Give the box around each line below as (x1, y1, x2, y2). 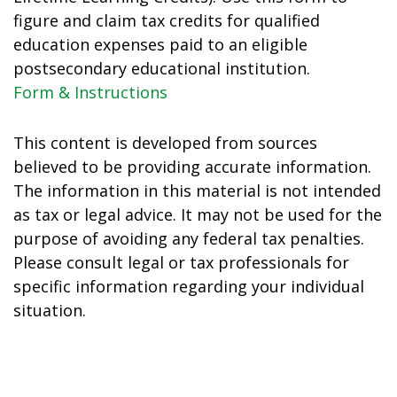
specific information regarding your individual (13, 276, 364, 297)
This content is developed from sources (13, 132, 317, 153)
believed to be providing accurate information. (13, 156, 371, 177)
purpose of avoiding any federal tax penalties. (13, 228, 364, 249)
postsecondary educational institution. (13, 58, 310, 79)
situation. (13, 300, 86, 321)
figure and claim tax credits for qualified (13, 10, 320, 31)
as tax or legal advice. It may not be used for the (13, 204, 382, 225)
